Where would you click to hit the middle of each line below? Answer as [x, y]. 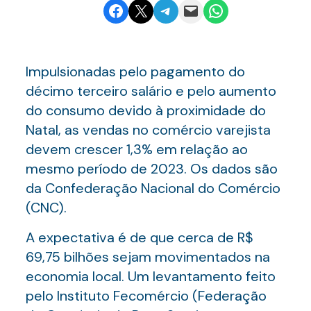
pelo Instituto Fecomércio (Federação [146, 296]
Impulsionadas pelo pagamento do [135, 72]
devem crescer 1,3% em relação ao [136, 149]
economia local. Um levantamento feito [150, 276]
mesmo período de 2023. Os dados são [151, 169]
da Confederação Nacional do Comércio [153, 188]
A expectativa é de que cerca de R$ [139, 237]
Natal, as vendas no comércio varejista [148, 130]
